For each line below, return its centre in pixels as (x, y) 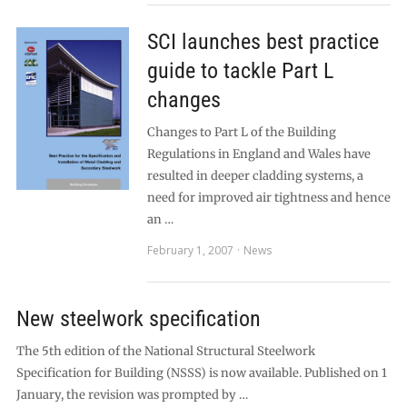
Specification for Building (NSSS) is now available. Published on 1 (201, 373)
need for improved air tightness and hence (268, 198)
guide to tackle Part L (240, 71)
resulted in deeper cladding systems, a (255, 176)
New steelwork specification (138, 319)
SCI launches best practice (263, 42)
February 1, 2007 (190, 250)
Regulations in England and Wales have (258, 154)
